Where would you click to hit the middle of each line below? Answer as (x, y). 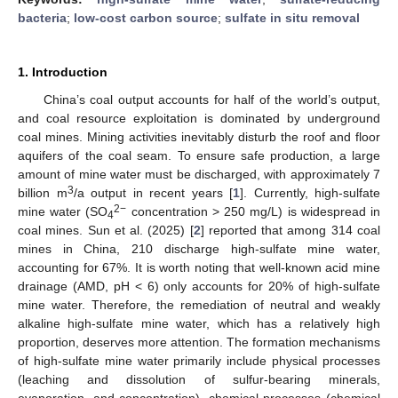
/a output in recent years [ (153, 192)
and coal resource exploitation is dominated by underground (199, 118)
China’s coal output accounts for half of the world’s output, (211, 99)
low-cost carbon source (146, 17)
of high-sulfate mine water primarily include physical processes (199, 360)
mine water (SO (63, 211)
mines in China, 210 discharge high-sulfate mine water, (199, 248)
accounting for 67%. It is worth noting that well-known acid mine (199, 267)
